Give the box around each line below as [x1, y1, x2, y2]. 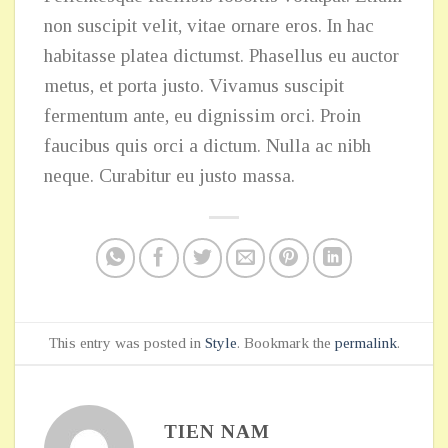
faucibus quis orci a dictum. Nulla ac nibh [43, 134, 371, 156]
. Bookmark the [236, 333, 335, 351]
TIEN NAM [163, 420, 270, 442]
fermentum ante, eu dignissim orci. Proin [43, 104, 361, 126]
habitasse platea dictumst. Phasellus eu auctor [43, 44, 399, 66]
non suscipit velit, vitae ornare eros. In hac [43, 14, 374, 36]
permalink [334, 333, 397, 351]
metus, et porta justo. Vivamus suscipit [43, 74, 344, 96]
